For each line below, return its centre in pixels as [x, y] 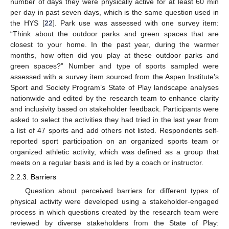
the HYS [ [27, 23]
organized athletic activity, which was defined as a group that [114, 152]
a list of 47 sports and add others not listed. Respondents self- [114, 130]
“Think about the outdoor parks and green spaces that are [114, 33]
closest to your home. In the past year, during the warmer [114, 44]
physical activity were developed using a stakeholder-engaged [114, 201]
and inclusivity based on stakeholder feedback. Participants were [114, 109]
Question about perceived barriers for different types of [122, 190]
